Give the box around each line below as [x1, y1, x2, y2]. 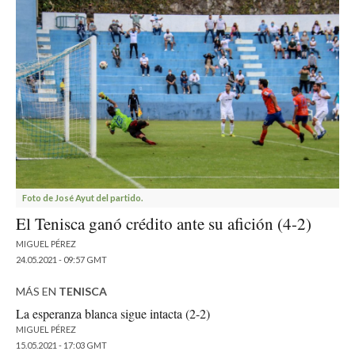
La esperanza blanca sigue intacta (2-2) [16, 305, 210, 323]
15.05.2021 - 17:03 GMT [16, 340, 107, 351]
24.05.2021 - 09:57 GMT [16, 254, 107, 265]
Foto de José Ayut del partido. [22, 193, 143, 204]
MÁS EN [16, 284, 59, 299]
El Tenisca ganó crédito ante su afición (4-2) [16, 212, 311, 235]
